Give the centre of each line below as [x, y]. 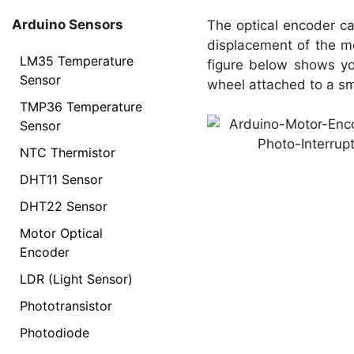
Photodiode [55, 332]
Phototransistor [66, 305]
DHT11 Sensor [61, 179]
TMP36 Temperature [81, 106]
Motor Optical [61, 233]
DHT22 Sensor [64, 206]
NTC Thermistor [68, 152]
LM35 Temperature [77, 60]
